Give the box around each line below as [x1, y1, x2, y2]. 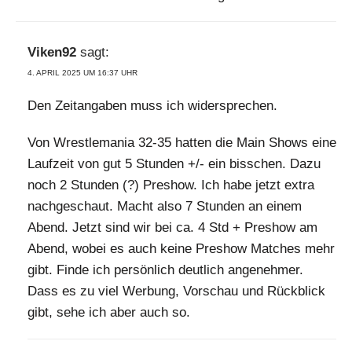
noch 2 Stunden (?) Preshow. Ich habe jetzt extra [27, 178, 314, 193]
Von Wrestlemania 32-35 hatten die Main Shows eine [27, 135, 336, 151]
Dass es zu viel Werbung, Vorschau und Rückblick [27, 284, 325, 299]
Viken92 [27, 45, 76, 60]
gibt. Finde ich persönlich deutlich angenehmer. [27, 262, 303, 278]
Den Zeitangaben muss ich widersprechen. [27, 98, 277, 114]
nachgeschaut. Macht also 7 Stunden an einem [27, 199, 302, 214]
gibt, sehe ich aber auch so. [27, 305, 190, 321]
